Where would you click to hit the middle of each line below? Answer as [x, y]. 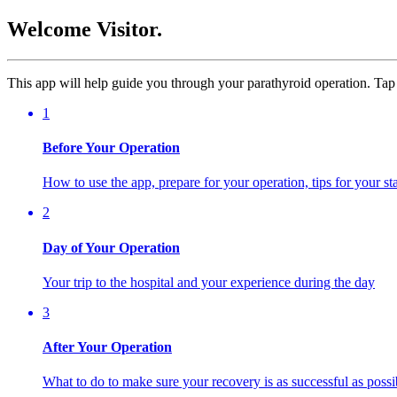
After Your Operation [107, 347]
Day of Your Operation [111, 247]
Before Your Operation [111, 148]
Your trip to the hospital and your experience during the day [209, 282]
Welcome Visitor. [85, 29]
